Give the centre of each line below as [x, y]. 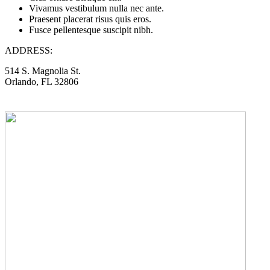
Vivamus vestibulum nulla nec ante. [96, 8]
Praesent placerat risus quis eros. [90, 19]
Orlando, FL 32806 [42, 81]
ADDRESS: [29, 50]
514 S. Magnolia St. [43, 71]
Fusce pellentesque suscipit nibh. [91, 30]
